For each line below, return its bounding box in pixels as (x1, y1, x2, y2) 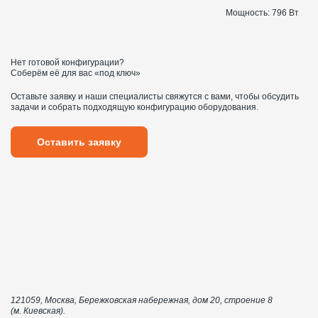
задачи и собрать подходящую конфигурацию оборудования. (11, 102, 258, 113)
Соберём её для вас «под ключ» (11, 68, 141, 79)
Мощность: (224, 8, 272, 18)
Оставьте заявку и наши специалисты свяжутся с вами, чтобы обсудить (11, 92, 299, 102)
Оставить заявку (37, 136, 121, 148)
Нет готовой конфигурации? (11, 57, 124, 68)
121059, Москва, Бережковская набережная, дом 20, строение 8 (11, 295, 273, 305)
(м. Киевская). (11, 305, 65, 316)
